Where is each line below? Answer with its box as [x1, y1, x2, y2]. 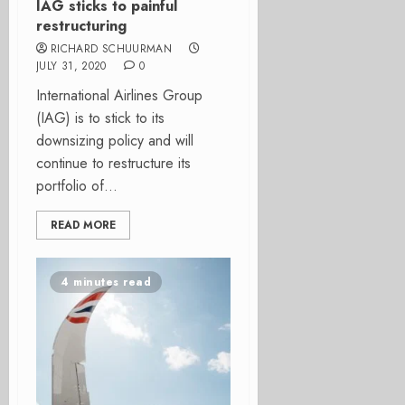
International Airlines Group [36, 85, 202, 106]
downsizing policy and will [36, 130, 193, 151]
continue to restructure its [36, 153, 191, 174]
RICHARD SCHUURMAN [51, 41, 173, 57]
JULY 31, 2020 [36, 58, 107, 74]
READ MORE [51, 217, 116, 233]
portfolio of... [36, 175, 118, 196]
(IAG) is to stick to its [36, 108, 165, 128]
